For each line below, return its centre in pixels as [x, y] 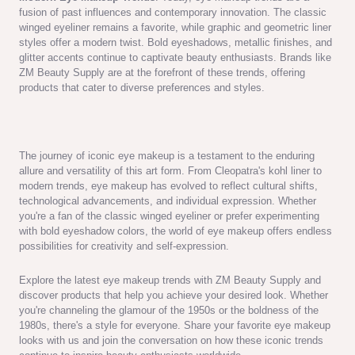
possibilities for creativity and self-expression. [124, 246]
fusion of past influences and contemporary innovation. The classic [173, 12]
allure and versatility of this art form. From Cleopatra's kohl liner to [170, 170]
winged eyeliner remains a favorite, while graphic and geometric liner [175, 27]
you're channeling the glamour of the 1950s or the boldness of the [169, 310]
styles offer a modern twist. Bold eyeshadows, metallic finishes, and [176, 42]
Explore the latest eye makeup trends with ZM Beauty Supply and [170, 280]
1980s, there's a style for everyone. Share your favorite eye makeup [175, 325]
